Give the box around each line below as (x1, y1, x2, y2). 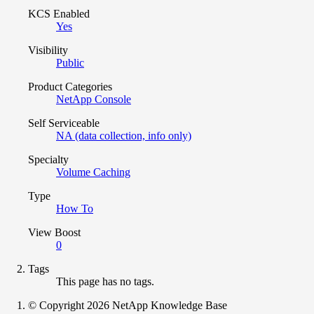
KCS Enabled (28, 7, 90, 20)
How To (56, 202, 93, 214)
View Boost (28, 226, 81, 238)
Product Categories (28, 80, 112, 93)
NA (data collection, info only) (56, 129, 191, 142)
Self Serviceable (28, 116, 100, 129)
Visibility (28, 43, 68, 56)
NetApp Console (56, 93, 131, 105)
